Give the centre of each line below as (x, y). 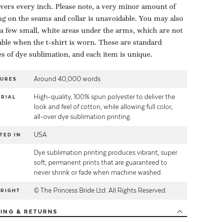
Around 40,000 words (67, 79)
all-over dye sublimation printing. (83, 117)
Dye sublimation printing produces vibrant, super (106, 153)
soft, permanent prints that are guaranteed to (101, 163)
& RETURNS (36, 212)
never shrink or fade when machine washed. (98, 173)
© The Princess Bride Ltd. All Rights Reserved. (100, 191)
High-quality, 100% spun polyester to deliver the (105, 97)
